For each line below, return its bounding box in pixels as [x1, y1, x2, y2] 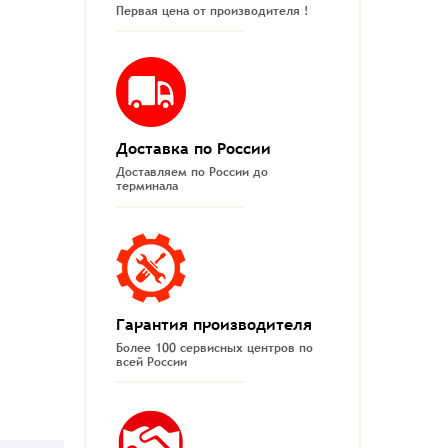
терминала [115, 177, 178, 196]
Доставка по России [115, 137, 271, 160]
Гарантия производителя [115, 312, 312, 335]
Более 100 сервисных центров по [115, 338, 313, 357]
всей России [115, 352, 187, 371]
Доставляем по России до [115, 163, 268, 182]
